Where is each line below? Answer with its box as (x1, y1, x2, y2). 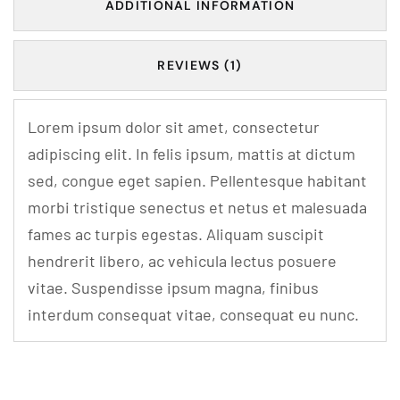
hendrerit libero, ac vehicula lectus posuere (28, 251, 337, 271)
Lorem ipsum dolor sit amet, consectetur (28, 117, 320, 137)
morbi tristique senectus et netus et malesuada (28, 197, 367, 217)
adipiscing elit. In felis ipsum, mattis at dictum (28, 144, 355, 163)
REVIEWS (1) (157, 57, 243, 73)
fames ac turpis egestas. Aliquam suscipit (28, 224, 324, 244)
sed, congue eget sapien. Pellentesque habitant (28, 171, 367, 190)
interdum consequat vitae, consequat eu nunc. (28, 304, 359, 324)
